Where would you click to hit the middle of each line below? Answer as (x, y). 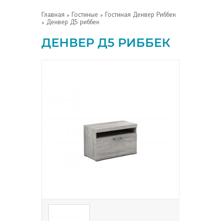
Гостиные (85, 15)
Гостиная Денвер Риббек (141, 15)
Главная (53, 15)
